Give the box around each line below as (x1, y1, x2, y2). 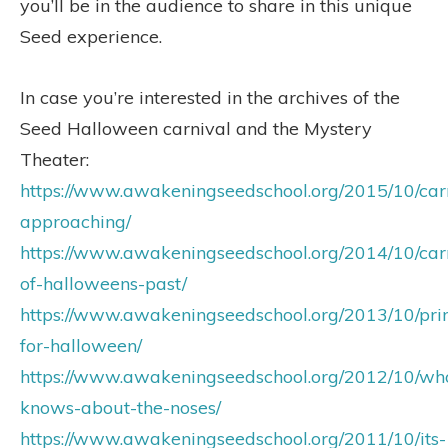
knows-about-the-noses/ (20, 395, 221, 419)
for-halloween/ (20, 333, 142, 357)
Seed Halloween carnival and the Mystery (20, 116, 372, 140)
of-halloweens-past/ (20, 271, 187, 295)
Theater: (20, 147, 89, 171)
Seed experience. (20, 24, 162, 48)
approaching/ (20, 209, 131, 233)
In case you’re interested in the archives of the (20, 85, 400, 109)
